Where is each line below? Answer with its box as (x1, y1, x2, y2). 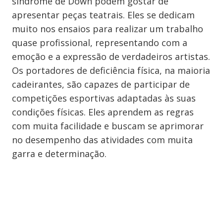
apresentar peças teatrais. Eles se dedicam (12, 9, 195, 21)
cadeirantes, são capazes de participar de (12, 78, 190, 90)
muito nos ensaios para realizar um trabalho (12, 23, 203, 35)
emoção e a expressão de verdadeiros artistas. (12, 51, 210, 62)
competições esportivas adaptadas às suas (12, 92, 196, 104)
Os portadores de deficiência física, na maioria (12, 64, 210, 76)
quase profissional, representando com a (12, 37, 187, 49)
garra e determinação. (12, 148, 107, 160)
